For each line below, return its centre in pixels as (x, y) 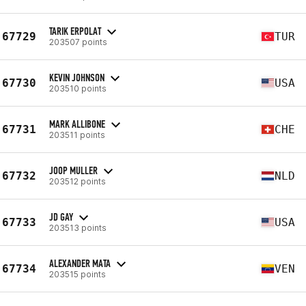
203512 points (78, 181)
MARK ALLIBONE (77, 124)
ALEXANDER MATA (80, 263)
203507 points (78, 42)
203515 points (78, 274)
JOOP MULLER (73, 170)
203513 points (78, 227)
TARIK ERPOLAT (75, 31)
